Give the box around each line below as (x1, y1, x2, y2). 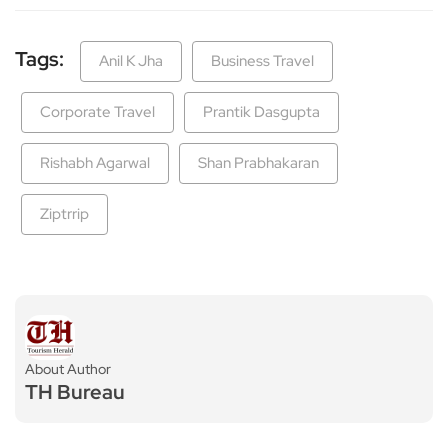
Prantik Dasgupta (203, 102, 320, 123)
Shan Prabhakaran (198, 153, 319, 174)
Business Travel (211, 51, 314, 72)
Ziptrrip (40, 204, 89, 225)
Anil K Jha (99, 51, 163, 72)
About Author (25, 360, 111, 379)
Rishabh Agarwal (40, 153, 150, 174)
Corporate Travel (40, 102, 155, 123)
